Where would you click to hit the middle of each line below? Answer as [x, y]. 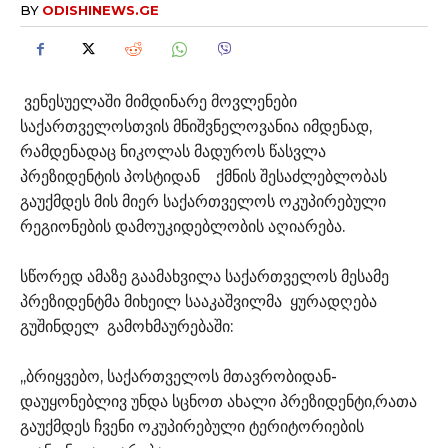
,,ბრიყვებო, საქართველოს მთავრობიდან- [178, 376]
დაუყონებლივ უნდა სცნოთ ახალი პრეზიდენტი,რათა [218, 401]
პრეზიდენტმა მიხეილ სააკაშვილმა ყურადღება [198, 301]
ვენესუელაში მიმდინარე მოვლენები [160, 101]
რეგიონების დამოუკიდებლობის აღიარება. [182, 226]
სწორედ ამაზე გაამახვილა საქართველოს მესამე [204, 276]
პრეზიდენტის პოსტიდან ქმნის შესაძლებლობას [203, 176]
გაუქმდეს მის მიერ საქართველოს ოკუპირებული [203, 201]
